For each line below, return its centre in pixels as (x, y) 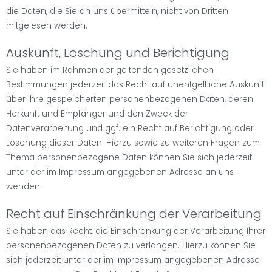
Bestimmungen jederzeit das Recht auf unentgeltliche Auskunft (135, 84)
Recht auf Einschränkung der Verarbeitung (134, 213)
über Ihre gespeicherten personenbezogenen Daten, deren (130, 99)
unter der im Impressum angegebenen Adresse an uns (120, 172)
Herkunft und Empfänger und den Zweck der (97, 114)
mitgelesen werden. (47, 25)
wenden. (24, 186)
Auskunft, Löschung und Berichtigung (118, 53)
